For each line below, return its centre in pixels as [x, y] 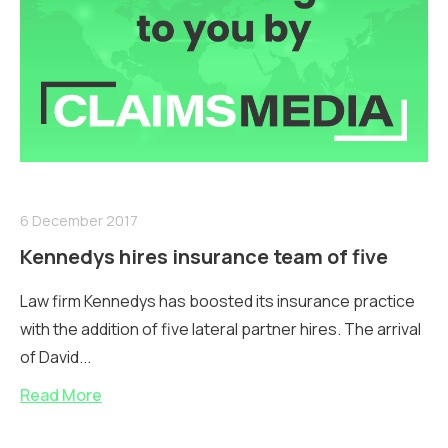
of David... [55, 356]
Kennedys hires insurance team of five [204, 256]
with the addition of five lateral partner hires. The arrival [220, 328]
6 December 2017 [79, 220]
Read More [61, 394]
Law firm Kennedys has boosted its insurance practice [217, 300]
